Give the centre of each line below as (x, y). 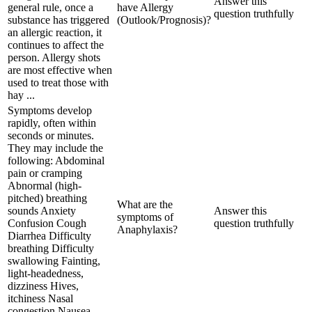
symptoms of (145, 217)
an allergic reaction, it (55, 32)
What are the (145, 204)
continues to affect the (56, 45)
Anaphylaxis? (147, 229)
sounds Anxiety (42, 210)
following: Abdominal (56, 160)
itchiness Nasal (40, 298)
